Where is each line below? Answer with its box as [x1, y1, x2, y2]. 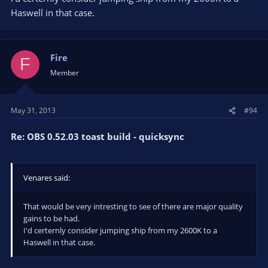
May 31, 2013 [11, 105, 56, 115]
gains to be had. [23, 212, 80, 224]
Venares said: [23, 172, 70, 183]
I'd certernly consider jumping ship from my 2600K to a [23, 224, 217, 236]
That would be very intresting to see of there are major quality [23, 200, 243, 212]
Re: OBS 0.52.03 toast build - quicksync [11, 130, 184, 142]
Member [50, 67, 79, 78]
